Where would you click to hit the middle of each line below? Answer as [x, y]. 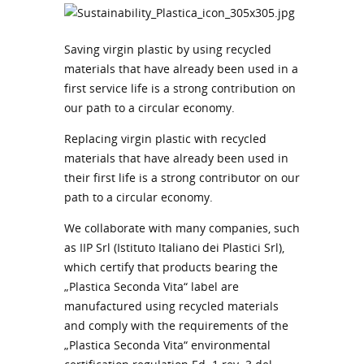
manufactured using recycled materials [171, 305]
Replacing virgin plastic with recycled [165, 138]
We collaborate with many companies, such [182, 227]
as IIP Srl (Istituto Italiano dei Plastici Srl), [174, 247]
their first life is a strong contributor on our [182, 177]
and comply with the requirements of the [176, 325]
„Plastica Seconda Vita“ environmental [167, 344]
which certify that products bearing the [171, 266]
